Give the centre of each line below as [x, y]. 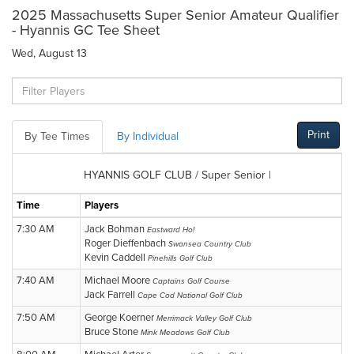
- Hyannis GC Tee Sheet [86, 30]
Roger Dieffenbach [126, 243]
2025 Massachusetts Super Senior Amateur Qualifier [175, 15]
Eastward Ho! [171, 230]
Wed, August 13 [49, 53]
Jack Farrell [111, 295]
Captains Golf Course [191, 281]
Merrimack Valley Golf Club [204, 318]
